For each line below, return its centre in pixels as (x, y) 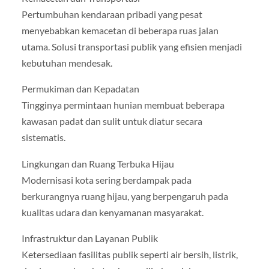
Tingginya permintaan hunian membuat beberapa (123, 105)
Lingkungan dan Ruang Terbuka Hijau (98, 163)
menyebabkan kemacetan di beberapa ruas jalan (120, 31)
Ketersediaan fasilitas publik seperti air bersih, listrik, (129, 254)
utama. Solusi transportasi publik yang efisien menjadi (131, 47)
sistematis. (43, 138)
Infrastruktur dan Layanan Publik (89, 238)
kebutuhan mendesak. (67, 63)
